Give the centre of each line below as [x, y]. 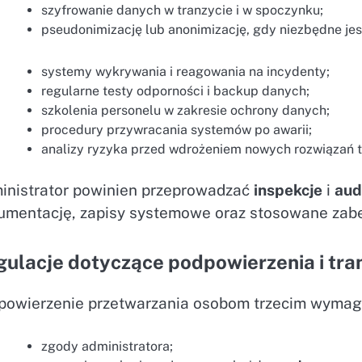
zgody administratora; [107, 347]
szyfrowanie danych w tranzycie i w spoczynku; [183, 10]
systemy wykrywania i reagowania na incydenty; [186, 72]
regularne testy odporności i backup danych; [176, 91]
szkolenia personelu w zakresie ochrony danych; [186, 111]
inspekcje [288, 190]
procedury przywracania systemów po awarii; [177, 130]
